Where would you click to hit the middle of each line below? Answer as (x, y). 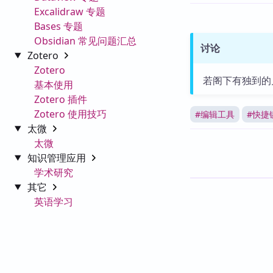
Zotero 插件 (61, 99)
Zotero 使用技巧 (70, 114)
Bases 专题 (58, 26)
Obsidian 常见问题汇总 (85, 41)
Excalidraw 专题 (70, 11)
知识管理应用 (58, 158)
